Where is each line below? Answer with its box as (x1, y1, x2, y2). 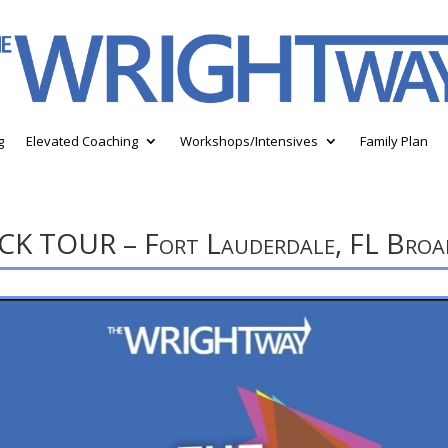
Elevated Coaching (26, 131, 138, 150)
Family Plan (360, 131, 428, 150)
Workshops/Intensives (180, 131, 318, 150)
